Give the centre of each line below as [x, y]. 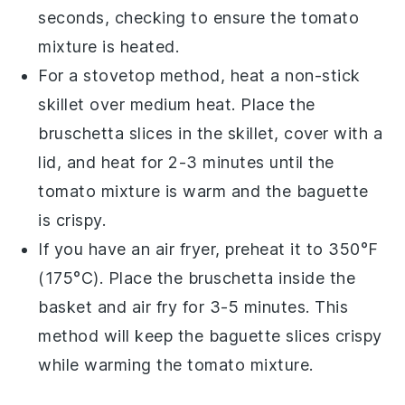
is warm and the [228, 191]
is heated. [138, 46]
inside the [315, 278]
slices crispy [331, 335]
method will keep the [123, 335]
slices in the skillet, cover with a [254, 133]
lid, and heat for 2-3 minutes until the [186, 162]
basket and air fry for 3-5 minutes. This [193, 306]
